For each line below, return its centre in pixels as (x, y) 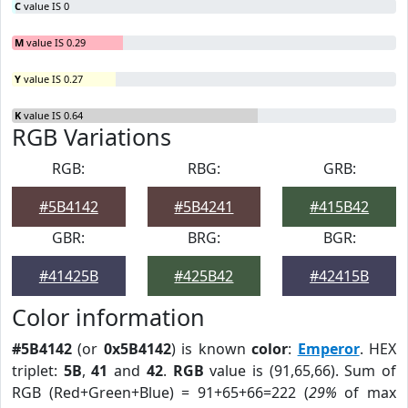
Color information (108, 317)
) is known (211, 349)
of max (367, 393)
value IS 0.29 (55, 42)
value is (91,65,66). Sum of (300, 371)
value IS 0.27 (52, 79)
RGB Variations (92, 137)
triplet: (38, 371)
